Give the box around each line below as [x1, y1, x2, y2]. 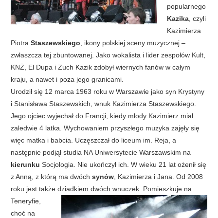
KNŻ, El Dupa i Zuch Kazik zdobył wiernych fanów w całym [11, 63, 191, 71]
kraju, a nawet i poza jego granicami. [11, 75, 124, 83]
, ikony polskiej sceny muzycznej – [80, 39, 186, 47]
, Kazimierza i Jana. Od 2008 [114, 173, 203, 181]
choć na [11, 209, 36, 217]
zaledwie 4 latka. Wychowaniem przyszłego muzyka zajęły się [11, 124, 200, 132]
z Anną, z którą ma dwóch [11, 173, 92, 181]
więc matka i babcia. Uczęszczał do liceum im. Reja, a [11, 136, 177, 144]
